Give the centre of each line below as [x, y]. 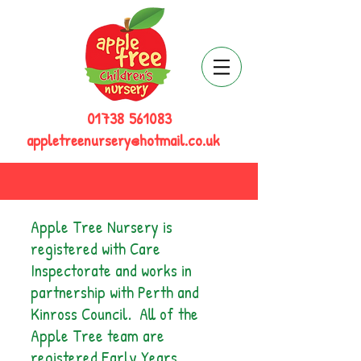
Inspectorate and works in [111, 270]
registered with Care [95, 249]
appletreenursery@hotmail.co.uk [123, 140]
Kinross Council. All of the [114, 314]
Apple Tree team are [98, 336]
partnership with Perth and [115, 292]
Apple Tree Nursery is [102, 227]
